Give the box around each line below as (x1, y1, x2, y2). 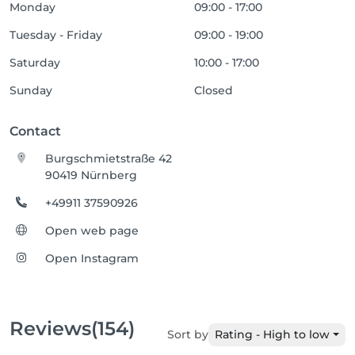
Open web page (45, 223, 139, 238)
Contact (10, 124, 61, 139)
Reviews (10, 316, 91, 340)
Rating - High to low (215, 327, 330, 342)
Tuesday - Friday (10, 28, 102, 42)
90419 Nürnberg (45, 168, 138, 182)
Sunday (10, 83, 52, 97)
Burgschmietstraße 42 (45, 151, 173, 166)
